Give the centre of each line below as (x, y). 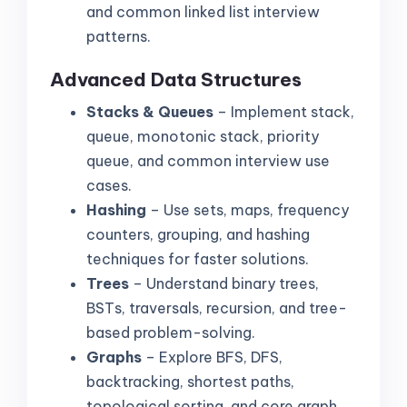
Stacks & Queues (150, 112)
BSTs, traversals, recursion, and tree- (217, 308)
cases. (109, 186)
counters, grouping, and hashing (198, 235)
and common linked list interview (203, 11)
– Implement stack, (284, 112)
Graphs (114, 357)
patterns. (119, 36)
